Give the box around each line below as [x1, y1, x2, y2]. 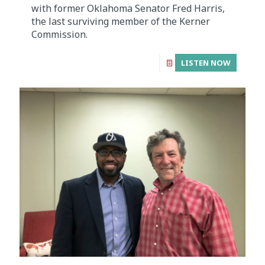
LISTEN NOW [181, 57, 231, 68]
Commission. [31, 27, 88, 41]
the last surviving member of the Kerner [31, 14, 210, 28]
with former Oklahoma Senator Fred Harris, [31, 1, 225, 15]
